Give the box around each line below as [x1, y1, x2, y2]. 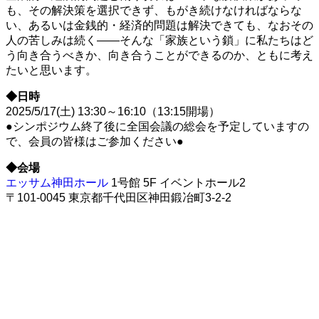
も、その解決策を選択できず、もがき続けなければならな [6, 4, 302, 16]
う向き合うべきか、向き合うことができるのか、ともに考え [6, 48, 313, 61]
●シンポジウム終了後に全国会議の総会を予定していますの [6, 120, 309, 132]
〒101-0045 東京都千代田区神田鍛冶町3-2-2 [6, 191, 231, 204]
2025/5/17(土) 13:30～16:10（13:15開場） [6, 105, 220, 117]
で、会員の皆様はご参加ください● [6, 135, 184, 147]
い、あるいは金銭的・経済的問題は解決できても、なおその [6, 19, 313, 31]
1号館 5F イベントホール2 [108, 176, 246, 189]
